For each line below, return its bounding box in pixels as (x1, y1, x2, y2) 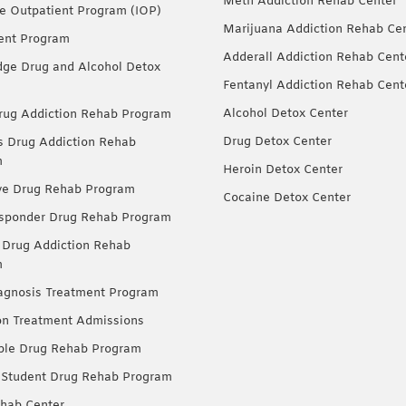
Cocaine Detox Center (223, 189, 351, 206)
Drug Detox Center (223, 133, 332, 150)
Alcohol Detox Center (223, 105, 348, 121)
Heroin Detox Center (223, 161, 343, 178)
